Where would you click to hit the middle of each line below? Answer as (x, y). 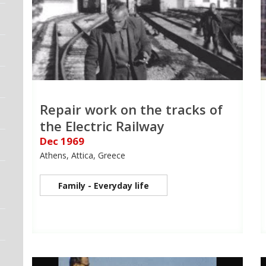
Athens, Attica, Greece (83, 155)
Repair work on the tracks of (131, 109)
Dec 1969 (62, 141)
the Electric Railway (102, 126)
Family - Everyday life (104, 185)
